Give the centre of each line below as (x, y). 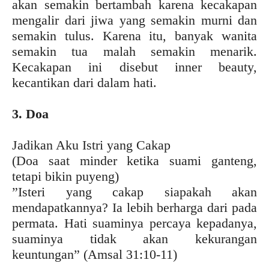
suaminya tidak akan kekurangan (134, 238)
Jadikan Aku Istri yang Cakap (91, 145)
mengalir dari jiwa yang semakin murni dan (134, 20)
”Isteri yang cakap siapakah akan (134, 192)
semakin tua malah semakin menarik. (134, 51)
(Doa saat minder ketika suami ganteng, (134, 160)
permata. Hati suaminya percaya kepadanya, (134, 223)
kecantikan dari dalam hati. (84, 82)
